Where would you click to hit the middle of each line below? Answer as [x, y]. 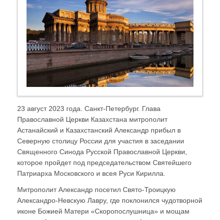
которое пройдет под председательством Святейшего [104, 162]
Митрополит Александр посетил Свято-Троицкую [96, 189]
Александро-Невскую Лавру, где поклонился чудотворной [110, 200]
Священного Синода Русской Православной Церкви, [102, 151]
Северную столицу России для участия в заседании [101, 141]
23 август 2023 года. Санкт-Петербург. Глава [89, 108]
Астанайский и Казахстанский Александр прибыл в [99, 130]
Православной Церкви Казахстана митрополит [92, 119]
